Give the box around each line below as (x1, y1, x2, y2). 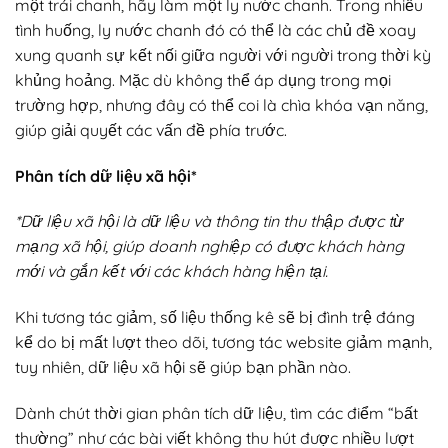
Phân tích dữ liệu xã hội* (15, 165, 197, 186)
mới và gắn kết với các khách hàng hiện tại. (15, 261, 328, 282)
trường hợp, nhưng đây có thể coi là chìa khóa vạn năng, (15, 94, 428, 115)
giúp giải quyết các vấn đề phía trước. (15, 119, 287, 140)
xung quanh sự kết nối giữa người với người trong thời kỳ (15, 44, 431, 65)
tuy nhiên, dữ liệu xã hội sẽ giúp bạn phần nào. (15, 357, 351, 378)
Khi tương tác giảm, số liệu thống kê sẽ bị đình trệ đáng (15, 307, 415, 328)
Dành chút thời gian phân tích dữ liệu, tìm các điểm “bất (15, 402, 418, 423)
